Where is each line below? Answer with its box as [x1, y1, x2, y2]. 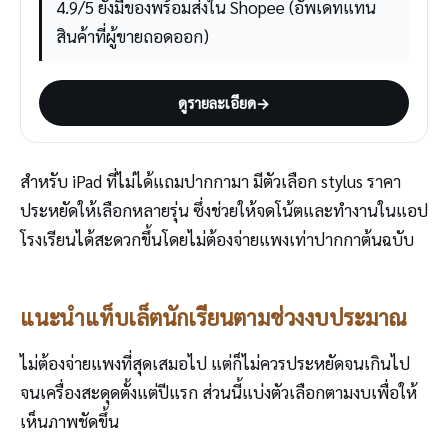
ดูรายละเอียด [178, 92, 256, 112]
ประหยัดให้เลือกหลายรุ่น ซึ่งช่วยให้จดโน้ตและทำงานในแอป [20, 198, 428, 221]
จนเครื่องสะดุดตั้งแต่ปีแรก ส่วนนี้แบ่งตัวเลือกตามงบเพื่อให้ [20, 381, 417, 404]
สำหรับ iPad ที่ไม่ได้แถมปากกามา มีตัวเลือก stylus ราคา [20, 169, 401, 192]
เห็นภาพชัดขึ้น [20, 410, 119, 433]
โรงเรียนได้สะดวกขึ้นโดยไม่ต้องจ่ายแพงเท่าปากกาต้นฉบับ [20, 227, 414, 250]
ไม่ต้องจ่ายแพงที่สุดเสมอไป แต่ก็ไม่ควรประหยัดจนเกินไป [20, 352, 410, 375]
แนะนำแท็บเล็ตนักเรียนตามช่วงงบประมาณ [20, 302, 407, 331]
